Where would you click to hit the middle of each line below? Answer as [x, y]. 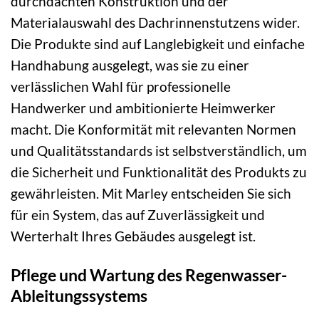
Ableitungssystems [79, 296]
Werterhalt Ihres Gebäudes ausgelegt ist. [133, 236]
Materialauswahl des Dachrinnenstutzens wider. [155, 23]
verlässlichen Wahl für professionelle [121, 87]
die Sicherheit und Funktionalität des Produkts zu [159, 172]
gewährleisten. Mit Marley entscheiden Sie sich [151, 194]
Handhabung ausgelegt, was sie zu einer [130, 66]
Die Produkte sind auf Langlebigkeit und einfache [158, 44]
